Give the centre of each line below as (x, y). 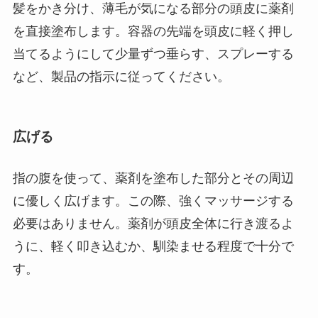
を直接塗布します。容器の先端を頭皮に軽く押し (153, 31)
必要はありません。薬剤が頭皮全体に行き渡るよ (153, 223)
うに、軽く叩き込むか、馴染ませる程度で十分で (153, 246)
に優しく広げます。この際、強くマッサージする (153, 201)
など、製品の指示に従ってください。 (121, 76)
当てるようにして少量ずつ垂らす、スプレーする (153, 54)
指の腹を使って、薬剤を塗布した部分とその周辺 (153, 178)
